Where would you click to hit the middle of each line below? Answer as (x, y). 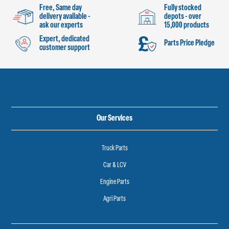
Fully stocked (182, 8)
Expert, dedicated (65, 39)
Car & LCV (114, 165)
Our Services (114, 118)
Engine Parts (114, 182)
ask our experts (61, 25)
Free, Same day (61, 8)
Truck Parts (114, 148)
